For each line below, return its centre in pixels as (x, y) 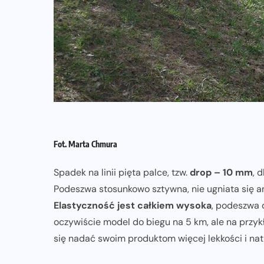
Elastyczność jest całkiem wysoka (133, 206)
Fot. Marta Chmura (85, 144)
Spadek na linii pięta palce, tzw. (122, 173)
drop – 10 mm (221, 173)
